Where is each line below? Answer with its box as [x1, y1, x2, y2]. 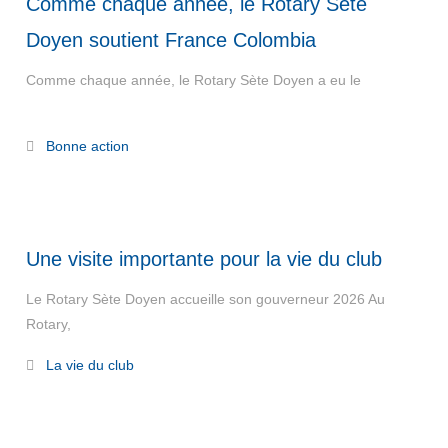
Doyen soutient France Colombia [25, 29, 316, 51]
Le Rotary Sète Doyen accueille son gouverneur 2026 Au [25, 291, 385, 307]
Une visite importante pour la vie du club [25, 248, 382, 270]
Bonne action [45, 138, 129, 154]
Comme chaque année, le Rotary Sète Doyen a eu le [25, 72, 361, 88]
